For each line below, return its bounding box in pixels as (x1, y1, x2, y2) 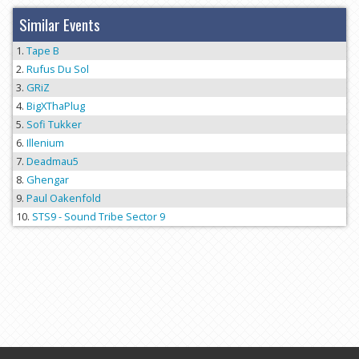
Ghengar (26, 172, 69, 188)
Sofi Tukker (26, 117, 82, 132)
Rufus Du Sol (26, 62, 89, 77)
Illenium (26, 135, 64, 151)
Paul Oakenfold (26, 191, 101, 206)
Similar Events (19, 13, 100, 37)
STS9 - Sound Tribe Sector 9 (32, 209, 165, 224)
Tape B (26, 43, 59, 58)
